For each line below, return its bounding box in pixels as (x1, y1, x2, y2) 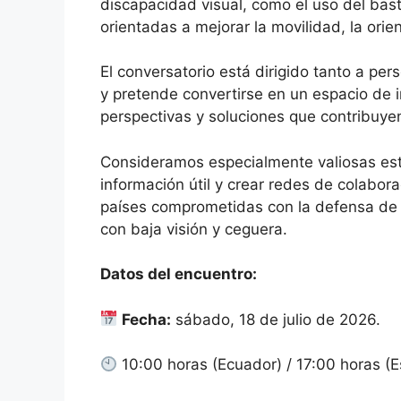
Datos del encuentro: (100, 265, 257, 284)
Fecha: (122, 310, 172, 328)
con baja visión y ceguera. (100, 219, 287, 238)
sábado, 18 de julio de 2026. (171, 310, 381, 328)
